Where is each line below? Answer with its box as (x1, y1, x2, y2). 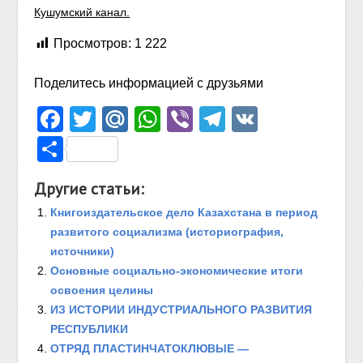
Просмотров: (53, 36, 132, 50)
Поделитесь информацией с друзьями (34, 76, 264, 90)
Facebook (63, 105, 179, 134)
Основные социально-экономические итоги (50, 264, 304, 277)
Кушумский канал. (34, 6, 130, 19)
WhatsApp (160, 105, 281, 134)
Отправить (63, 135, 194, 164)
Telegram (225, 105, 334, 134)
